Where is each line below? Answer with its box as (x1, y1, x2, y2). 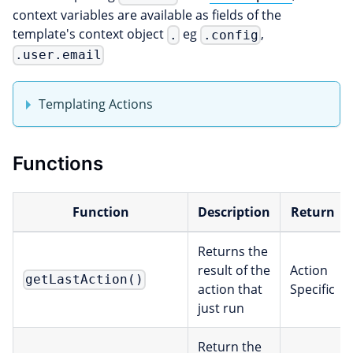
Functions (13, 151, 103, 175)
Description (198, 203, 270, 221)
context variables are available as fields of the (13, 6, 281, 24)
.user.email (15, 47, 102, 63)
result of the (198, 261, 270, 279)
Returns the (198, 242, 268, 260)
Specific (290, 280, 335, 298)
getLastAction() (25, 272, 144, 288)
